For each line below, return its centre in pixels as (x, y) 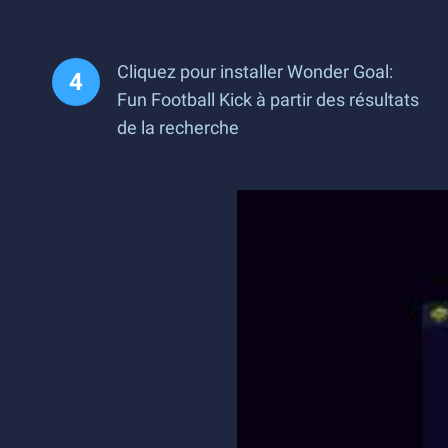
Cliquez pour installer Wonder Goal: (255, 71)
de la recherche (178, 127)
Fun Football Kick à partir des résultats (268, 99)
